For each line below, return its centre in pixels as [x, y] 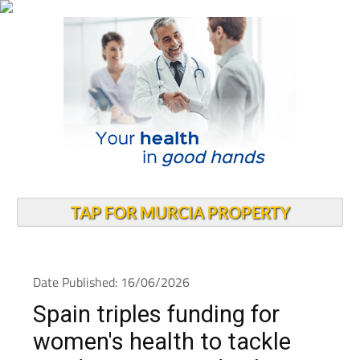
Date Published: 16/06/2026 [111, 282]
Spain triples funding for [156, 314]
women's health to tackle [162, 342]
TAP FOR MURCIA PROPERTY [180, 212]
